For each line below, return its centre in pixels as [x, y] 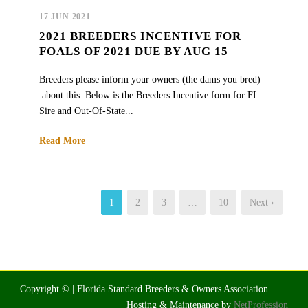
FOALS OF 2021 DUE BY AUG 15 [134, 51]
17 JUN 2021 [65, 16]
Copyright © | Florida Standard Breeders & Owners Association [144, 289]
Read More [62, 140]
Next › [262, 202]
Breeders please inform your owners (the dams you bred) [150, 79]
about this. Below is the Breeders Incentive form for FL [149, 95]
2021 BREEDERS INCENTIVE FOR [140, 36]
